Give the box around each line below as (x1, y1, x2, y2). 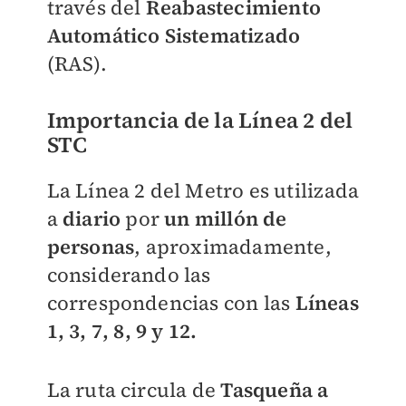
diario (62, 205, 126, 233)
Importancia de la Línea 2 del (46, 105, 353, 136)
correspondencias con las (46, 289, 291, 317)
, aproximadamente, (134, 233, 332, 261)
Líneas (290, 289, 359, 317)
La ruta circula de (46, 376, 221, 404)
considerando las (46, 261, 211, 289)
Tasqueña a (220, 376, 329, 404)
